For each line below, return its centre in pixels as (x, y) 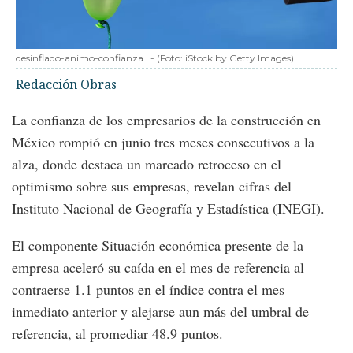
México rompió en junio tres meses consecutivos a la (163, 142)
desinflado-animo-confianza (80, 58)
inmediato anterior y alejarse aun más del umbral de (160, 312)
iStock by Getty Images (238, 58)
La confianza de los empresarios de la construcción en (166, 120)
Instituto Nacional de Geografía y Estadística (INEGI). (168, 208)
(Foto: (171, 58)
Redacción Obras (66, 85)
